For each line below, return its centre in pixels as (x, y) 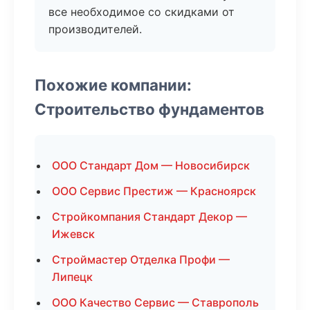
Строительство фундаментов (149, 109)
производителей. (95, 29)
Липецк (72, 277)
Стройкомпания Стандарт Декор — (149, 217)
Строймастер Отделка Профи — (141, 259)
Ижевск (73, 234)
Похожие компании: (113, 85)
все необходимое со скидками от (142, 12)
